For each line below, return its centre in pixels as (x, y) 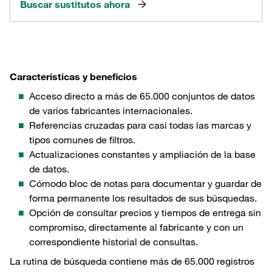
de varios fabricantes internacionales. (111, 111)
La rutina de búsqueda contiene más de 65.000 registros (132, 261)
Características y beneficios (73, 77)
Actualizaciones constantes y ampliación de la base (142, 155)
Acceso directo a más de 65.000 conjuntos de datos (142, 96)
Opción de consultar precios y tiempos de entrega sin (145, 213)
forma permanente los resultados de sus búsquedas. (143, 198)
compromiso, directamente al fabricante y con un (136, 227)
